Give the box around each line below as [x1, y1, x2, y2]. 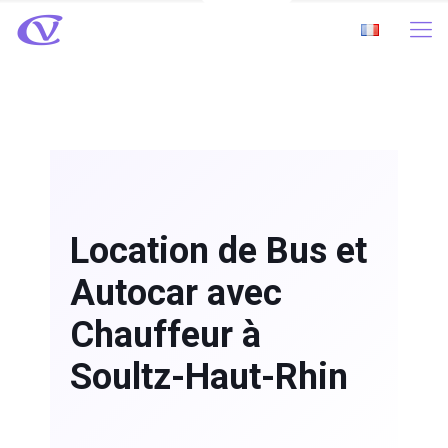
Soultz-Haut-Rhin [70, 356, 348, 398]
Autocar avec [70, 272, 282, 314]
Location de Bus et [70, 230, 367, 272]
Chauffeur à [70, 314, 261, 356]
